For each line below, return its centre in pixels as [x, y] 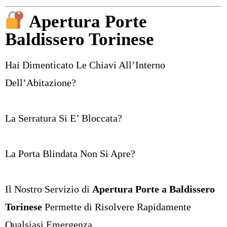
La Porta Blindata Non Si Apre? [70, 153]
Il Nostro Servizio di [49, 189]
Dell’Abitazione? [41, 82]
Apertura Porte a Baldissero [154, 189]
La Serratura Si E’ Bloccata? [64, 118]
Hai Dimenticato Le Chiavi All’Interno [85, 65]
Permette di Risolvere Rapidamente [117, 206]
